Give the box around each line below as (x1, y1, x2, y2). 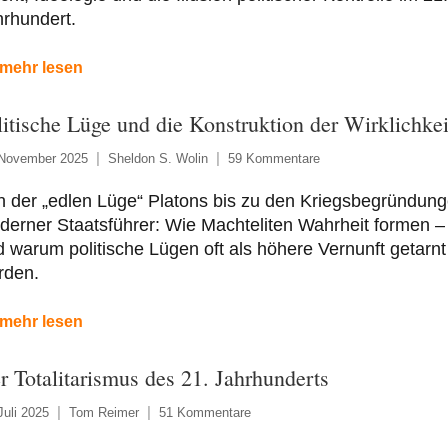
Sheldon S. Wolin (107, 150, 208, 166)
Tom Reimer (68, 404, 139, 420)
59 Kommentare (227, 150, 320, 166)
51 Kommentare (158, 404, 251, 420)
